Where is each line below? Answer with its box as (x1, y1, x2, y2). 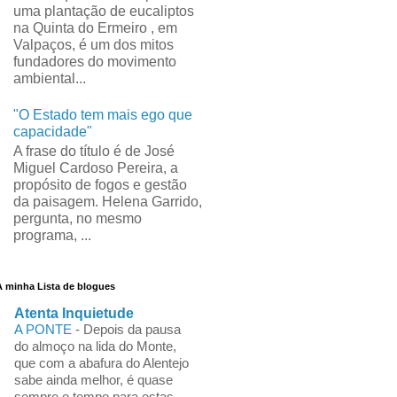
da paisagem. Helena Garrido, (12, 194, 202, 210)
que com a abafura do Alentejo (13, 354, 189, 370)
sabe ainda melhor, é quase (13, 371, 173, 387)
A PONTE (13, 321, 75, 337)
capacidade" (12, 124, 92, 140)
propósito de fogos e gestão (12, 177, 187, 193)
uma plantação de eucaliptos (12, 3, 194, 19)
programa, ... (12, 228, 91, 244)
